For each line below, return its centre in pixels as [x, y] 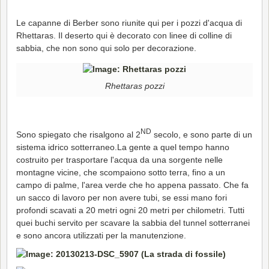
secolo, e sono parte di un [202, 134]
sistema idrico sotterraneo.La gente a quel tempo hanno [123, 147]
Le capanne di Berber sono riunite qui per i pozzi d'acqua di [129, 23]
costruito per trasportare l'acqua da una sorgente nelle [119, 159]
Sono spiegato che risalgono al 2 [78, 134]
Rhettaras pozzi [134, 86]
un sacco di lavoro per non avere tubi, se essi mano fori [122, 197]
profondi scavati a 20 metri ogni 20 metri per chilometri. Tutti [130, 210]
